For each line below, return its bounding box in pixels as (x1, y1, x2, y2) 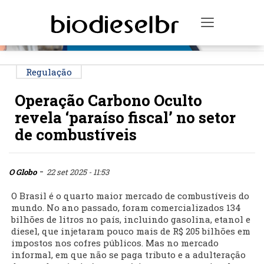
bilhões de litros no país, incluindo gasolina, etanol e (11, 213, 250, 226)
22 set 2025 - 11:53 (47, 167, 109, 178)
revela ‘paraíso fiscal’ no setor (15, 107, 236, 128)
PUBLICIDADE (113, 5, 154, 14)
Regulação (26, 66, 72, 78)
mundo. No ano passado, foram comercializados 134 (11, 202, 241, 214)
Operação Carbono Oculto (15, 90, 202, 111)
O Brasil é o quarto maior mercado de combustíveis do (11, 190, 249, 202)
